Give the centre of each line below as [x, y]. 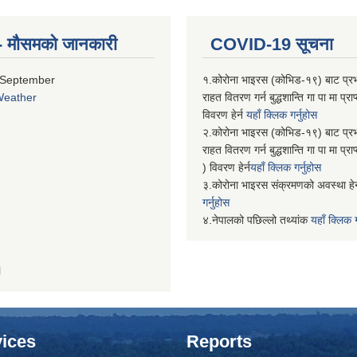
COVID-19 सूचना [272, 44]
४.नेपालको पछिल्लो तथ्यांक [257, 220]
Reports [219, 341]
